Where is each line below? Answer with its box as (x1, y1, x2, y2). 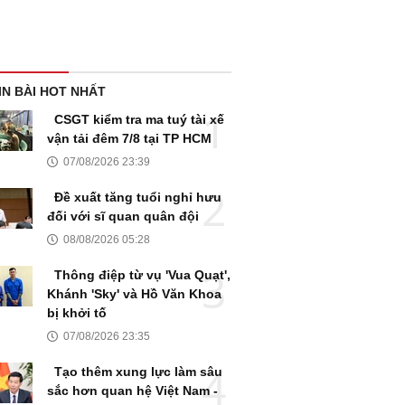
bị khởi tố (47, 306, 107, 321)
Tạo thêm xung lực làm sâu (54, 364, 222, 380)
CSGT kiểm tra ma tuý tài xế (54, 112, 224, 127)
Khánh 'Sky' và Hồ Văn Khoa (47, 287, 221, 302)
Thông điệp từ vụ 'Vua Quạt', (54, 268, 231, 283)
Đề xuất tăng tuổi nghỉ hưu (54, 190, 221, 205)
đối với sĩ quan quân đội (47, 209, 199, 224)
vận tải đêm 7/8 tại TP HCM (47, 131, 212, 146)
